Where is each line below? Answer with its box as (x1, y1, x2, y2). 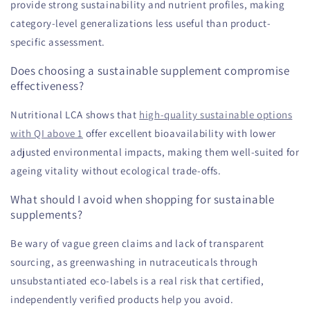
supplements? (10, 207, 83, 223)
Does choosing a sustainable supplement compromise (10, 63, 290, 79)
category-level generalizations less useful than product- (10, 17, 271, 30)
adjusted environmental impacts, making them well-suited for (10, 145, 300, 159)
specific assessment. (10, 35, 105, 49)
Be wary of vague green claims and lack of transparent (10, 237, 264, 250)
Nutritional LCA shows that (10, 108, 140, 122)
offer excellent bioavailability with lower (83, 127, 276, 140)
